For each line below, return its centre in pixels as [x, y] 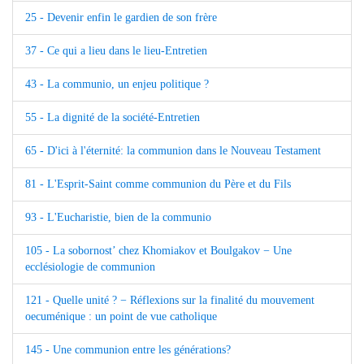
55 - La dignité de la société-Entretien [113, 117]
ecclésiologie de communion [90, 266]
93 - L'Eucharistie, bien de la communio [118, 217]
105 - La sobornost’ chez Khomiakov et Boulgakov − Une [158, 250]
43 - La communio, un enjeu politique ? [117, 84]
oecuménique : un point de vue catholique [121, 316]
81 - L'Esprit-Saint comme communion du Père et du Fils [158, 184]
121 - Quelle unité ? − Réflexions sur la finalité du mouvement [170, 300]
